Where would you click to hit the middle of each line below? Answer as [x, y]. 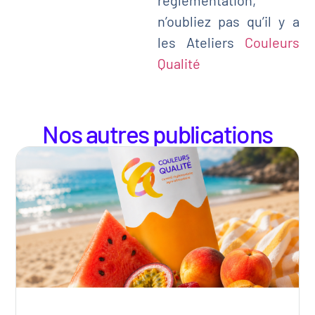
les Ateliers [201, 42]
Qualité [179, 63]
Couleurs [272, 42]
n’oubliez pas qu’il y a [228, 21]
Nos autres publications [157, 133]
